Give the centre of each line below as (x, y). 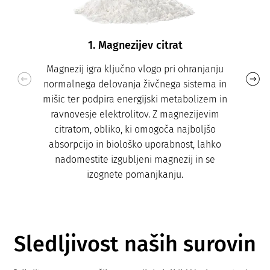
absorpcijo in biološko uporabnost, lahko (135, 145)
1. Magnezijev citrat (135, 46)
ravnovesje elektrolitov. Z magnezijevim (135, 115)
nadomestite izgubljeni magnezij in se (135, 160)
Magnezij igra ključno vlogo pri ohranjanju (135, 69)
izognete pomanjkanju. (135, 175)
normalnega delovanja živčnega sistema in (135, 84)
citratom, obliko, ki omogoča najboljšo (135, 130)
